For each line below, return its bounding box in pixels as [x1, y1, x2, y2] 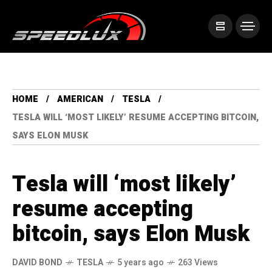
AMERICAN [57, 93, 103, 106]
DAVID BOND [12, 256, 63, 270]
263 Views [178, 256, 218, 270]
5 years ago [117, 256, 164, 270]
